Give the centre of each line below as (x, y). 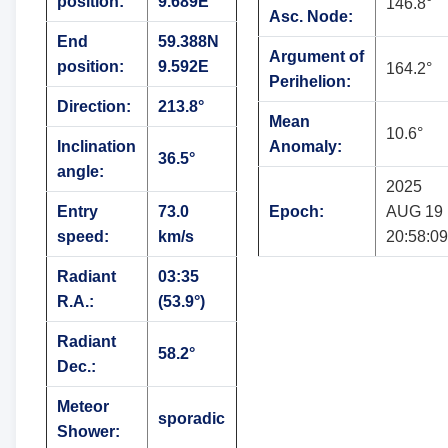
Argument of (316, 57)
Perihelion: (309, 82)
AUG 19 (414, 212)
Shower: (88, 432)
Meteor (82, 407)
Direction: (93, 107)
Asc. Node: (310, 17)
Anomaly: (305, 147)
